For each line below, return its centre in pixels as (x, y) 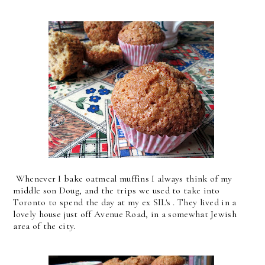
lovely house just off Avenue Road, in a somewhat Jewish (125, 214)
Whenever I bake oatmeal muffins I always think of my (123, 179)
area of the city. (44, 226)
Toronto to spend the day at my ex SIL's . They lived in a (125, 202)
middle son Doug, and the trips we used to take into (117, 190)
